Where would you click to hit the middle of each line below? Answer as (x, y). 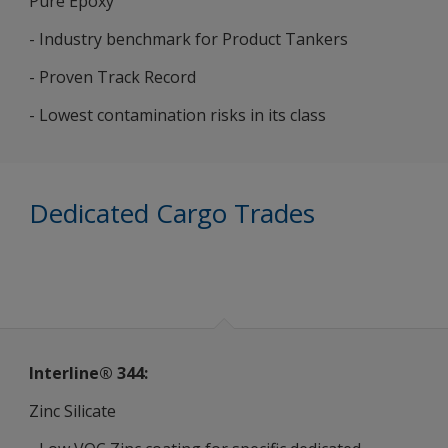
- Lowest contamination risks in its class (177, 115)
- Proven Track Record (112, 77)
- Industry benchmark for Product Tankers (188, 39)
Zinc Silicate (72, 411)
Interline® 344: (88, 373)
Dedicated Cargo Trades (172, 213)
